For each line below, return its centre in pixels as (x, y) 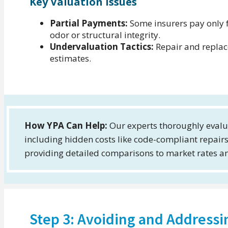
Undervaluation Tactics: (102, 46)
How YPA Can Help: (67, 125)
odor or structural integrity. (105, 35)
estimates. (70, 58)
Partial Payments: (89, 23)
